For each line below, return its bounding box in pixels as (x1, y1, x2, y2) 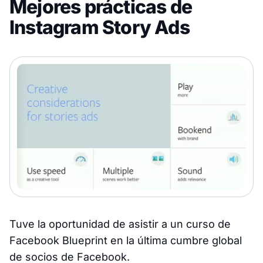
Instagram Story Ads (9, 16, 190, 39)
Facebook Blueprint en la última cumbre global (9, 234, 242, 247)
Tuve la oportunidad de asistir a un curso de (9, 218, 231, 231)
